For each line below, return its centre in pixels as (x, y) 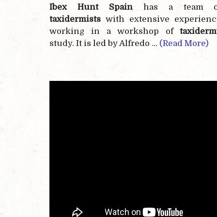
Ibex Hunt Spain (91, 7)
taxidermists (75, 19)
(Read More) (184, 44)
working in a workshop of (115, 31)
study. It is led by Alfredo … (104, 44)
